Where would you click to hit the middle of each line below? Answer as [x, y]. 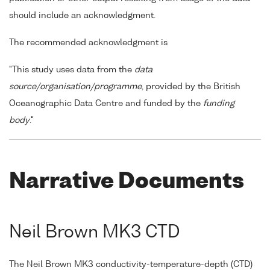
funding [219, 103]
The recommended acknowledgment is [88, 42]
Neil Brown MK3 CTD [94, 233]
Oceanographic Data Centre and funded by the [106, 103]
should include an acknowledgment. [82, 16]
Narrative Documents [127, 182]
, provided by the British [191, 86]
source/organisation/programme [75, 86]
